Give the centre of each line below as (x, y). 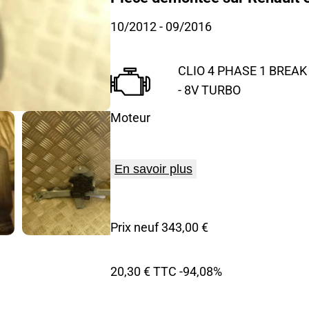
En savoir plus (153, 169)
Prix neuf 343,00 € (159, 227)
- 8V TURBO (209, 90)
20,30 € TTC (143, 271)
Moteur (130, 118)
